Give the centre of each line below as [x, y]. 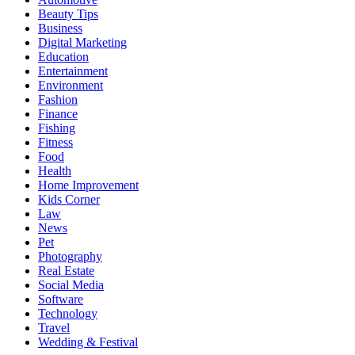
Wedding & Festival [88, 342]
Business [60, 28]
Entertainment [73, 71]
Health [55, 170]
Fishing [57, 128]
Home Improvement [88, 185]
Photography [70, 256]
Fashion [58, 99]
